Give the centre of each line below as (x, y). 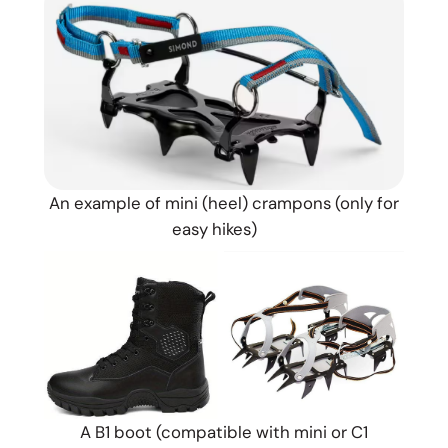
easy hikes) (224, 229)
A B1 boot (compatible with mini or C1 (224, 431)
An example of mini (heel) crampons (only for (224, 203)
